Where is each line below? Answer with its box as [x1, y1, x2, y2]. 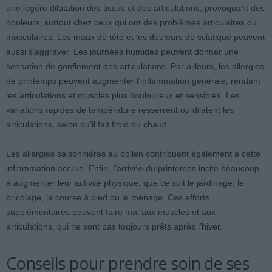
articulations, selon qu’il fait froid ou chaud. [6, 120, 169, 129]
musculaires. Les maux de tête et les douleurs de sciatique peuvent [6, 32, 265, 42]
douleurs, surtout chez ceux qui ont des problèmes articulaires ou [6, 18, 257, 27]
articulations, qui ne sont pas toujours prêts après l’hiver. [6, 222, 222, 231]
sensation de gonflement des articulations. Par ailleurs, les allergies [6, 61, 264, 71]
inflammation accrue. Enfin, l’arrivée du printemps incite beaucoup [6, 163, 259, 173]
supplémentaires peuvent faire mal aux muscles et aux [6, 207, 216, 217]
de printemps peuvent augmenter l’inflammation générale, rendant [6, 76, 260, 86]
